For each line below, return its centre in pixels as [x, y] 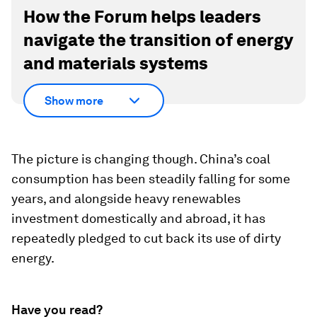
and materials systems [116, 63]
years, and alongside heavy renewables [126, 199]
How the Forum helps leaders [142, 16]
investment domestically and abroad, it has [138, 219]
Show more [74, 100]
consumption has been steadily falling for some [151, 179]
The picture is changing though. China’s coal [141, 159]
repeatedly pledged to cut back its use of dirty [146, 238]
